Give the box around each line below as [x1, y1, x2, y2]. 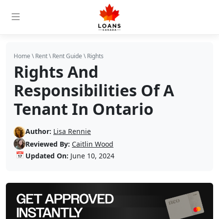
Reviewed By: [25, 139, 70, 149]
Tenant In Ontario [14, 98, 153, 119]
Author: [25, 127, 51, 136]
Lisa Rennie [53, 127, 91, 136]
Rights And [14, 61, 98, 82]
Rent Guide [52, 52, 82, 60]
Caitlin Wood [72, 139, 113, 149]
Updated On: [25, 151, 68, 160]
